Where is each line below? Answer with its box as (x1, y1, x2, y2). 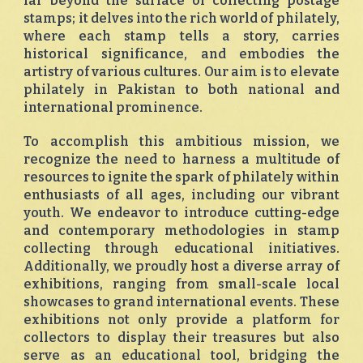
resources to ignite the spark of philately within (23, 169, 340, 186)
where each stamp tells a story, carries (23, 28, 340, 45)
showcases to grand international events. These (23, 294, 340, 310)
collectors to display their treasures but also (23, 330, 340, 346)
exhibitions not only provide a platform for (23, 312, 340, 328)
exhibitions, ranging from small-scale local (23, 276, 340, 293)
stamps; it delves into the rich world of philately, (23, 11, 340, 27)
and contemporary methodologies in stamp (23, 223, 340, 239)
